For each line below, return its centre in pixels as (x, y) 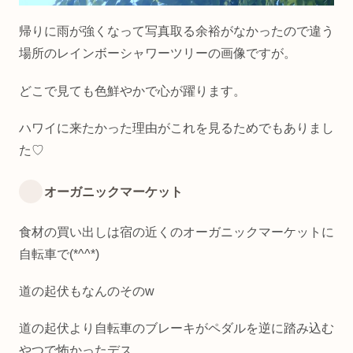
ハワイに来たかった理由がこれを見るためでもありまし (176, 128)
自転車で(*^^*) (59, 254)
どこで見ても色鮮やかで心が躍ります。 (132, 91)
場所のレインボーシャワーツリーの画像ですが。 (158, 54)
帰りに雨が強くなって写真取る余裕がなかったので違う (176, 32)
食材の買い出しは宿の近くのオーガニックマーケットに (176, 232)
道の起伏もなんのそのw (87, 291)
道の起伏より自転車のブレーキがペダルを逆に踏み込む (176, 328)
